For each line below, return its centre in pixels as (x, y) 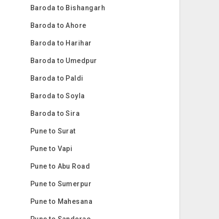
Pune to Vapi (51, 149)
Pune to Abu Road (60, 166)
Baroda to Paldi (57, 78)
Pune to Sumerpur (61, 184)
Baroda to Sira (55, 113)
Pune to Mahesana (61, 201)
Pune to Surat (53, 131)
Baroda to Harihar (61, 43)
